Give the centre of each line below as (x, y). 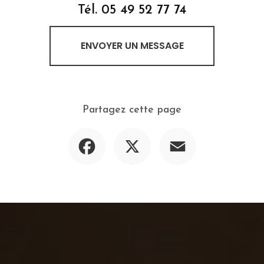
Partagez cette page (132, 110)
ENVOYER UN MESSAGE (132, 45)
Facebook (126, 132)
